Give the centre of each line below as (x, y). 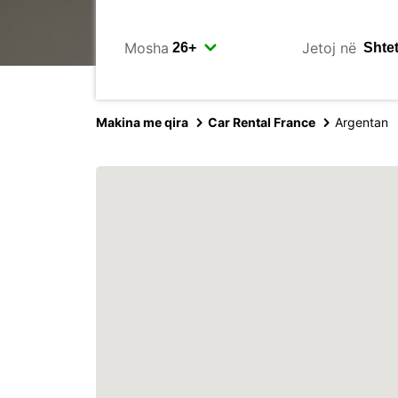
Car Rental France (262, 122)
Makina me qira (142, 122)
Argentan (362, 122)
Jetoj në (329, 48)
